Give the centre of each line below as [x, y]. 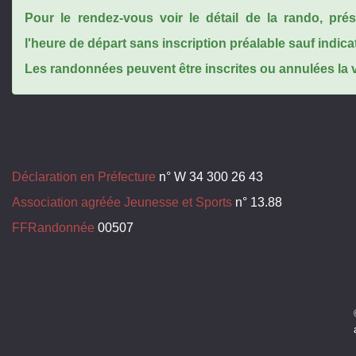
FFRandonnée [53, 227]
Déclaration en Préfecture [84, 176]
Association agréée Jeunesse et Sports [122, 202]
